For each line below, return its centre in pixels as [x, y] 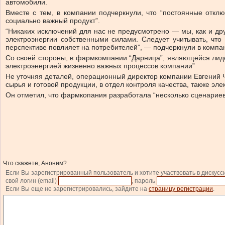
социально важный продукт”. [53, 21]
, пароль [144, 181]
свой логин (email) [32, 181]
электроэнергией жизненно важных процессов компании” [100, 66]
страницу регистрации [181, 189]
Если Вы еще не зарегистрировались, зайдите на [77, 189]
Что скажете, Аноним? [35, 163]
